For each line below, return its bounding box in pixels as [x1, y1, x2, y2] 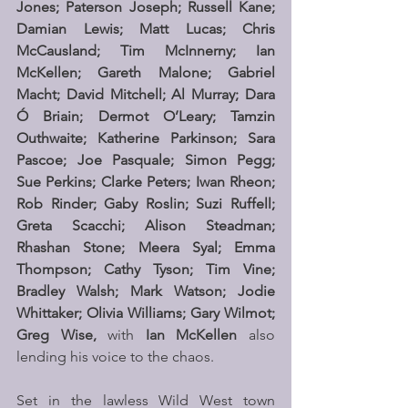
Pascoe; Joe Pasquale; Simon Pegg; [16, 151, 275, 168]
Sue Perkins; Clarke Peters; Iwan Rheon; [16, 173, 275, 190]
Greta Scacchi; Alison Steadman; [16, 217, 275, 234]
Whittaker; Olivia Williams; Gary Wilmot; [16, 304, 275, 321]
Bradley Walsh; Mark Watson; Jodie [16, 282, 275, 300]
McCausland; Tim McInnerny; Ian [16, 42, 275, 59]
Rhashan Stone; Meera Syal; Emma [16, 239, 275, 256]
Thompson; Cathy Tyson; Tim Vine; [16, 260, 275, 278]
